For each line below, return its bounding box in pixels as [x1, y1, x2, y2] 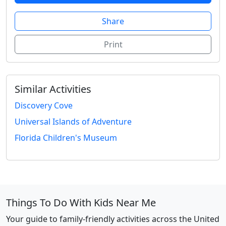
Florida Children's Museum [15, 132, 117, 144]
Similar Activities [15, 82, 91, 96]
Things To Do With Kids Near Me [6, 196, 156, 210]
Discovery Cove [15, 100, 73, 111]
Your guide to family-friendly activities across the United [6, 213, 219, 225]
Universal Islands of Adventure [15, 116, 132, 128]
